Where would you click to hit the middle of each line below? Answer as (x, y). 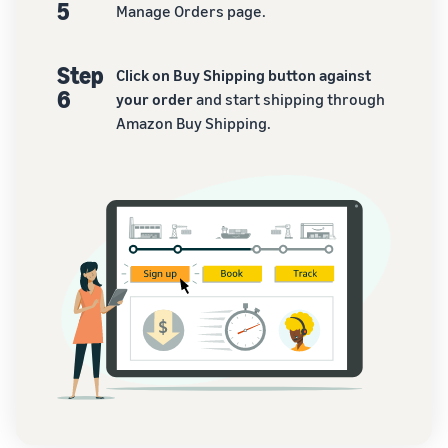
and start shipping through (291, 98)
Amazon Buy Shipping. (194, 122)
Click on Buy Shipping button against (244, 74)
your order (156, 98)
